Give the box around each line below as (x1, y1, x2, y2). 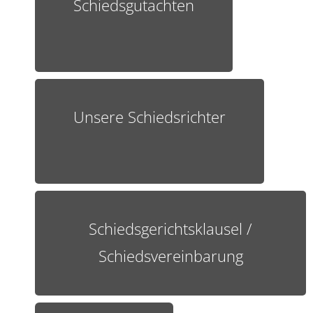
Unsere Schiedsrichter (73, 105, 226, 127)
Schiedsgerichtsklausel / (89, 217, 252, 239)
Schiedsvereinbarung (98, 245, 243, 266)
